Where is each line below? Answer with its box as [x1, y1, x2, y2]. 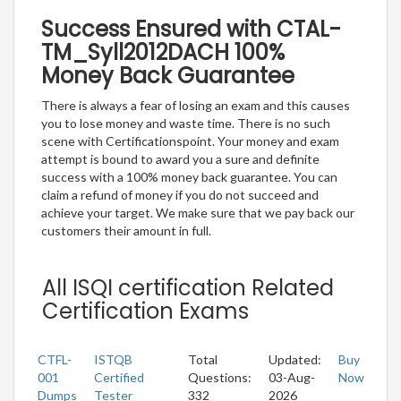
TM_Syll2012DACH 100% [41, 37, 285, 67]
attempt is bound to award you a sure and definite [41, 150, 320, 166]
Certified [94, 369, 144, 385]
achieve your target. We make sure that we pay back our [41, 204, 354, 220]
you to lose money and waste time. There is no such [41, 115, 330, 131]
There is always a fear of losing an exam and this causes [41, 97, 350, 113]
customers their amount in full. [41, 222, 211, 238]
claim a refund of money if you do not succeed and [41, 186, 319, 202]
